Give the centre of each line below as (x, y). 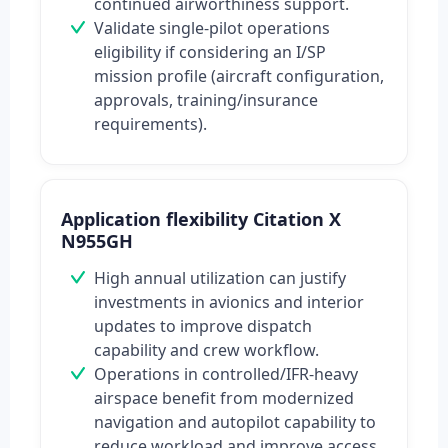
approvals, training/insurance (206, 100)
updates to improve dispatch (203, 326)
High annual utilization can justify (220, 278)
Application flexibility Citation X (201, 219)
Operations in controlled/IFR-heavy (226, 374)
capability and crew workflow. (206, 350)
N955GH (97, 241)
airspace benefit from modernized (224, 398)
